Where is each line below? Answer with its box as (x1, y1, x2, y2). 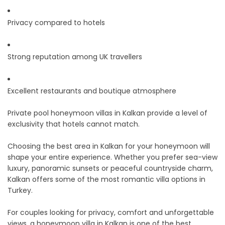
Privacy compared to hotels (8, 18, 105, 28)
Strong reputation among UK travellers (8, 52, 142, 62)
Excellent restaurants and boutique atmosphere (8, 86, 176, 96)
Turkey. (8, 185, 33, 196)
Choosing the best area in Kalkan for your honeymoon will (8, 141, 210, 152)
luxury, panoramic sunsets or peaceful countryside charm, (8, 163, 213, 174)
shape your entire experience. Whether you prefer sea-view (8, 152, 217, 163)
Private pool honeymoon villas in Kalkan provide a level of (8, 108, 207, 119)
